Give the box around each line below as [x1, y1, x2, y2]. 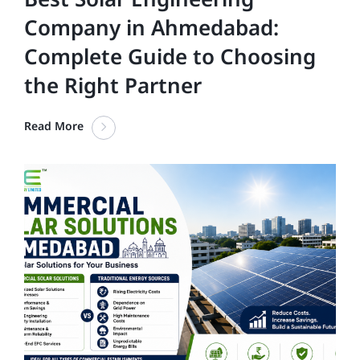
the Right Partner [24, 70, 202, 100]
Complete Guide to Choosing [24, 41, 316, 71]
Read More [24, 117, 84, 133]
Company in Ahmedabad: [24, 12, 279, 42]
